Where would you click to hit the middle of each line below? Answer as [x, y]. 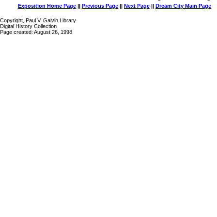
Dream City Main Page [183, 6]
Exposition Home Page [47, 6]
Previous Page [100, 6]
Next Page [137, 6]
